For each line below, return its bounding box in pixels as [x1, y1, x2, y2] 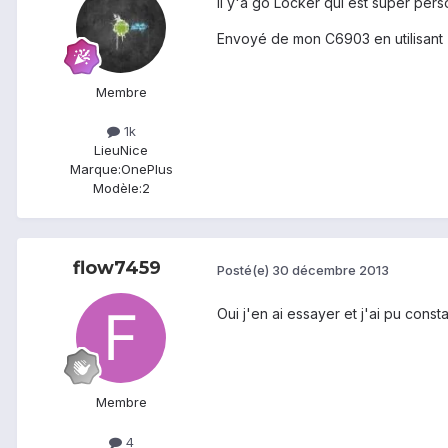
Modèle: [92, 180, 142, 197]
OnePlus [120, 161, 173, 178]
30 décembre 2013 [272, 262, 389, 279]
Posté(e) [217, 262, 272, 279]
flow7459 [73, 257, 161, 280]
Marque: [69, 161, 121, 178]
